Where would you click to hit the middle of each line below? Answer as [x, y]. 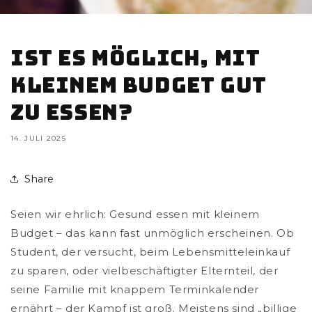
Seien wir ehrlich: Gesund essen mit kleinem [135, 214]
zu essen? [72, 112]
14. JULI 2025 [38, 139]
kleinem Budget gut [139, 85]
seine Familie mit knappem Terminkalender [135, 290]
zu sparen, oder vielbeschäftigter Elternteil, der [145, 271]
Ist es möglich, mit [135, 58]
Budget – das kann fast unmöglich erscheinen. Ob [153, 233]
